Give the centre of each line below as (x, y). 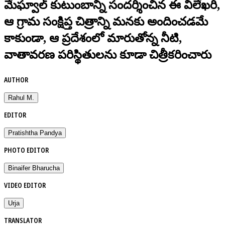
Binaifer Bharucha (34, 168)
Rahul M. (21, 97)
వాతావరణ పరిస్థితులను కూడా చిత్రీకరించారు (108, 54)
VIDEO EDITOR (25, 185)
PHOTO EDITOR (26, 150)
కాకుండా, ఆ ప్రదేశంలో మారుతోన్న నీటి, (93, 38)
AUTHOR (16, 79)
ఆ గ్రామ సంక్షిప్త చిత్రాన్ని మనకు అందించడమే (106, 21)
